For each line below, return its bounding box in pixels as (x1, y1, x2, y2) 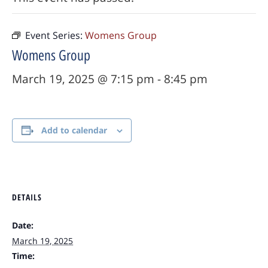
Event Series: (25, 29, 85, 42)
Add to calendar (41, 124, 107, 136)
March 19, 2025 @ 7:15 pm (12, 71, 154, 87)
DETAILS (12, 191, 42, 203)
